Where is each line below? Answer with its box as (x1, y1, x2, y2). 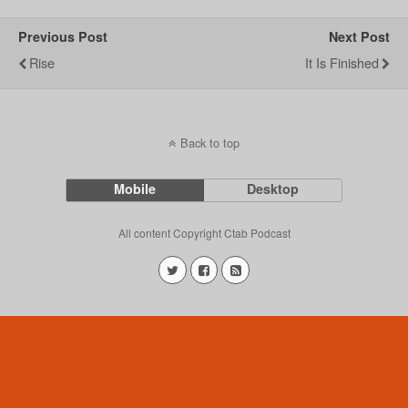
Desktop (247, 179, 300, 198)
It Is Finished (305, 53, 379, 72)
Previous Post (18, 27, 107, 46)
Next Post (329, 27, 390, 46)
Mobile (114, 179, 157, 198)
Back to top (180, 134, 240, 151)
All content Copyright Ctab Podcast (117, 225, 291, 240)
